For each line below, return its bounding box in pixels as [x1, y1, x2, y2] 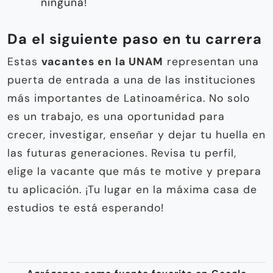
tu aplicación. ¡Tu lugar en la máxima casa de [7, 183, 257, 197]
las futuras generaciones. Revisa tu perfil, [7, 146, 236, 160]
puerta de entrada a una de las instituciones [7, 73, 256, 87]
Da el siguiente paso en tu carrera [7, 30, 262, 49]
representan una [163, 55, 259, 69]
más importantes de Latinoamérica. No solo [7, 91, 250, 105]
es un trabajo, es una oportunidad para [7, 110, 225, 124]
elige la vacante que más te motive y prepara [7, 165, 261, 179]
